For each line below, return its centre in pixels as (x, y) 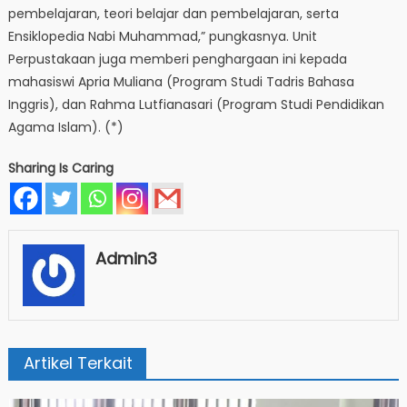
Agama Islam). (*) (65, 128)
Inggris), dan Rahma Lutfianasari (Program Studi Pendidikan (196, 105)
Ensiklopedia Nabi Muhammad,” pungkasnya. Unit (162, 37)
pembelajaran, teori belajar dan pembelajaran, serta (173, 14)
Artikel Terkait (78, 362)
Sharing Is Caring (60, 169)
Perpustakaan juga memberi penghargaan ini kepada (177, 60)
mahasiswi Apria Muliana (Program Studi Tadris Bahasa (181, 82)
